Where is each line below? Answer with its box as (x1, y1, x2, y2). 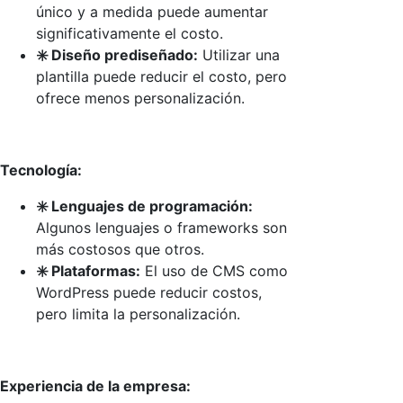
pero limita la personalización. (36, 304, 240, 323)
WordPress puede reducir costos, (36, 282, 262, 301)
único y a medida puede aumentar (36, 2, 268, 21)
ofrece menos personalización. (36, 88, 245, 107)
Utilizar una (198, 45, 280, 64)
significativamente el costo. (36, 23, 223, 42)
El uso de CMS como (140, 261, 288, 280)
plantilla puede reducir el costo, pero (36, 67, 287, 85)
